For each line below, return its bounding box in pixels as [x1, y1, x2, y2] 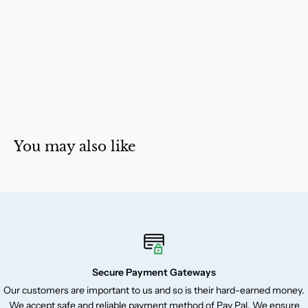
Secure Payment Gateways [92, 265, 216, 278]
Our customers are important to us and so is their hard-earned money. [3, 283, 305, 296]
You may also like [14, 137, 135, 155]
